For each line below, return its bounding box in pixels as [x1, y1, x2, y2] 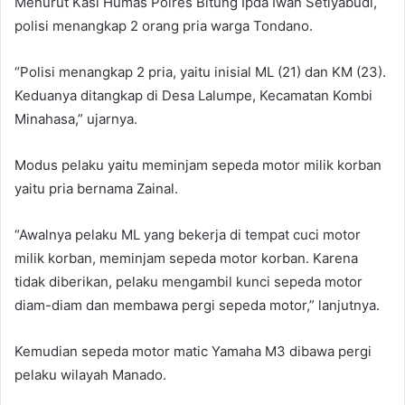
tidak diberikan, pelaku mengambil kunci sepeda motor [14, 272, 363, 290]
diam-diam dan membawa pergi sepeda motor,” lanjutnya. [14, 296, 380, 314]
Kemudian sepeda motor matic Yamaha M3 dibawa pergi [14, 342, 372, 360]
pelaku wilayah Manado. [14, 365, 166, 383]
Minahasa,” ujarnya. [14, 109, 137, 127]
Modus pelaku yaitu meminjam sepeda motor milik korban [14, 155, 381, 174]
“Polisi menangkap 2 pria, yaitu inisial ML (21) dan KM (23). [14, 62, 386, 80]
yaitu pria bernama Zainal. [14, 179, 178, 197]
